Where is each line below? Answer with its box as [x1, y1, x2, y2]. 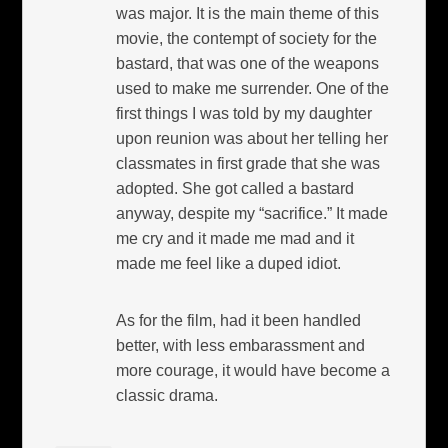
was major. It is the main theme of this [116, 4, 380, 22]
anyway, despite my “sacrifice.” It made [116, 204, 389, 222]
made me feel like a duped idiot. [116, 254, 342, 272]
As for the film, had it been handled [116, 311, 362, 329]
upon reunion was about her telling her [116, 129, 389, 147]
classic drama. [116, 386, 219, 404]
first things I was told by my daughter [116, 104, 373, 122]
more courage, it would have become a [116, 361, 391, 379]
